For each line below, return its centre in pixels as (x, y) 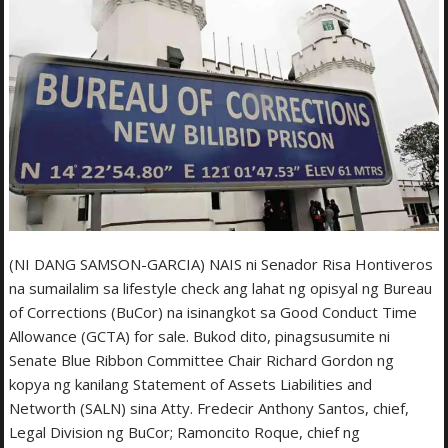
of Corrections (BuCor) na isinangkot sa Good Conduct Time (213, 311)
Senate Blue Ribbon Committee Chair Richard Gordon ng (202, 359)
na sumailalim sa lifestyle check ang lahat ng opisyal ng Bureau (221, 287)
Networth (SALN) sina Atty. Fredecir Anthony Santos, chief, (209, 407)
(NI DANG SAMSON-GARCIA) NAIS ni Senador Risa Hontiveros (221, 263)
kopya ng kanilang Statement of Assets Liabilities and (191, 383)
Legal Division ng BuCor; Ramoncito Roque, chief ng (185, 431)
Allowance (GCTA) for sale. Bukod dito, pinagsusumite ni (200, 335)
